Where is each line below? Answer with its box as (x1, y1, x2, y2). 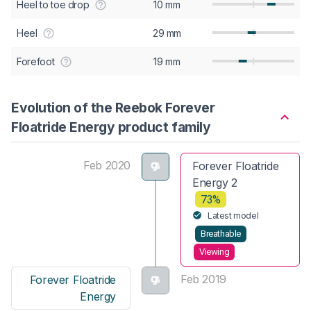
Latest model (208, 210, 259, 221)
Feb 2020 (83, 158, 131, 172)
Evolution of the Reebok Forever (11, 99, 215, 116)
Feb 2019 (180, 271, 226, 286)
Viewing (199, 246, 230, 258)
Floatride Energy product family (11, 118, 211, 135)
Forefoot (17, 55, 55, 67)
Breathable (201, 228, 241, 239)
